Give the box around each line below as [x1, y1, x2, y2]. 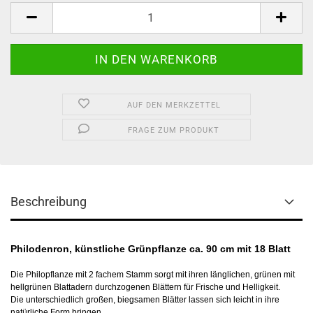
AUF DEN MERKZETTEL [126, 100, 221, 110]
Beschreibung [10, 194, 87, 209]
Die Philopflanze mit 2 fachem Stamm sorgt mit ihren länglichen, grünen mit [10, 269, 295, 279]
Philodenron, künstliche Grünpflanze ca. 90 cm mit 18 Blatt [10, 242, 291, 254]
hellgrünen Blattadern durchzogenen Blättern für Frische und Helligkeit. [10, 282, 280, 292]
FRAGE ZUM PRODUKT [128, 125, 220, 135]
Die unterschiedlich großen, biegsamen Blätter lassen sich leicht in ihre [10, 294, 279, 305]
